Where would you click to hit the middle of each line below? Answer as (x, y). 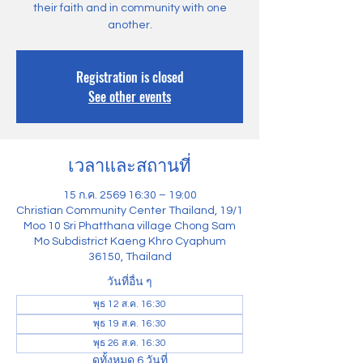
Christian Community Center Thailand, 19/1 (130, 211)
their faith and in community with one (130, 8)
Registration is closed (130, 77)
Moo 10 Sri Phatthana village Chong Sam (130, 226)
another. (130, 25)
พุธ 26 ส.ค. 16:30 (130, 343)
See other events (130, 96)
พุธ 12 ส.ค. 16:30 (130, 304)
